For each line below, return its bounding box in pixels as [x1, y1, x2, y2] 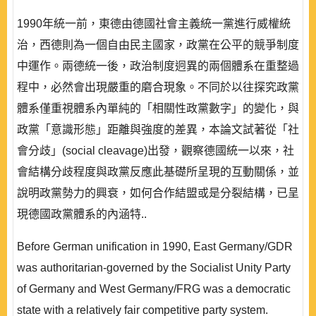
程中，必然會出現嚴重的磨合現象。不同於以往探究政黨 [17, 81, 299, 93]
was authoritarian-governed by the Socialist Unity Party [17, 262, 291, 274]
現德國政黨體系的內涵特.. [17, 208, 147, 220]
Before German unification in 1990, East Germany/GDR [17, 241, 293, 253]
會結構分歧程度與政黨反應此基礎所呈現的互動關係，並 [17, 166, 299, 178]
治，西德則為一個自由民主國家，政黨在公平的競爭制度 [17, 39, 299, 51]
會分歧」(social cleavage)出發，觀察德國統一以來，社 [17, 145, 294, 157]
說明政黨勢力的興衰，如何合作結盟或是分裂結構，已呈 [17, 187, 299, 199]
